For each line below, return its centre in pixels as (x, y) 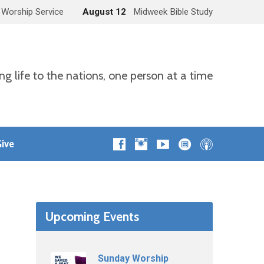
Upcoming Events (92, 217)
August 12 (105, 12)
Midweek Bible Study (173, 12)
